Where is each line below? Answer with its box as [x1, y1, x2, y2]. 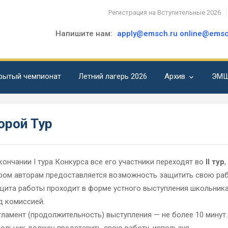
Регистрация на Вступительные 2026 [108, 9, 221, 16]
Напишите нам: [55, 29, 115, 38]
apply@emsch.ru [117, 29, 178, 38]
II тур [205, 157, 224, 166]
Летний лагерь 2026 [78, 72, 147, 81]
